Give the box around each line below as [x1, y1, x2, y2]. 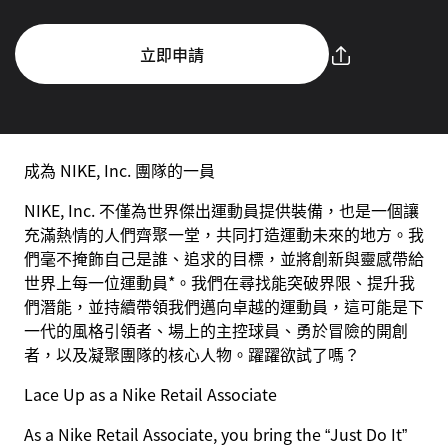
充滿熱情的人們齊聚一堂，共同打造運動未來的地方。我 [24, 222, 424, 246]
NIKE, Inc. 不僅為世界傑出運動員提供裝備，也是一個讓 [24, 198, 419, 222]
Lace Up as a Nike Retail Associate [24, 382, 277, 406]
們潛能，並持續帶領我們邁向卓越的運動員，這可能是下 [24, 294, 424, 318]
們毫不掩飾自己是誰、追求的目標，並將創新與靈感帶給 [24, 246, 424, 270]
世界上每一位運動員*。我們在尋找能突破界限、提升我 [24, 270, 415, 294]
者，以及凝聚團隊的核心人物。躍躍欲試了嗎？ [24, 342, 360, 366]
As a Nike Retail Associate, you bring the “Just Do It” [24, 422, 407, 446]
